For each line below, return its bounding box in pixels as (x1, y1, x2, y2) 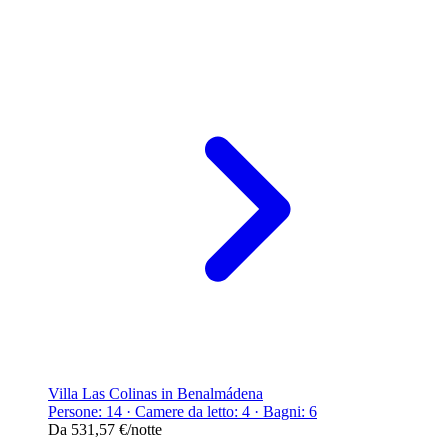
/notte (127, 420, 162, 438)
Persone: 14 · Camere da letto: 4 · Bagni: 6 (48, 402, 317, 420)
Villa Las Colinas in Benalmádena (48, 384, 263, 402)
